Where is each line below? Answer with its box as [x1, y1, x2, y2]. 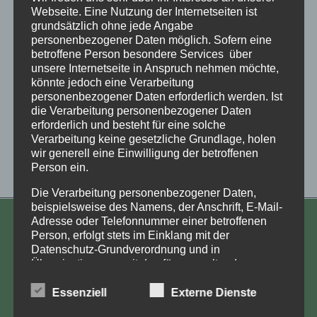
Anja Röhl [17, 289, 71, 304]
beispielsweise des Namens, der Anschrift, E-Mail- [30, 200, 282, 213]
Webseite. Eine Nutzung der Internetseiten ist [30, 5, 257, 18]
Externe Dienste [171, 286, 258, 299]
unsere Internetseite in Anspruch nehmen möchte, [30, 62, 279, 74]
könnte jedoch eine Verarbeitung [30, 76, 194, 88]
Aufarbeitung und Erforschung [17, 250, 201, 265]
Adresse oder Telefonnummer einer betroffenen [30, 214, 267, 227]
